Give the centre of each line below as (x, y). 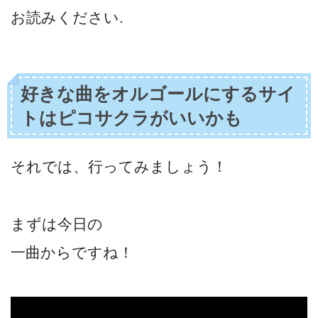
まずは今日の (57, 224)
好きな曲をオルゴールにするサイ (158, 93)
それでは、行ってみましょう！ (119, 166)
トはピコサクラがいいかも (132, 117)
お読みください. (67, 18)
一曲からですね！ (72, 253)
